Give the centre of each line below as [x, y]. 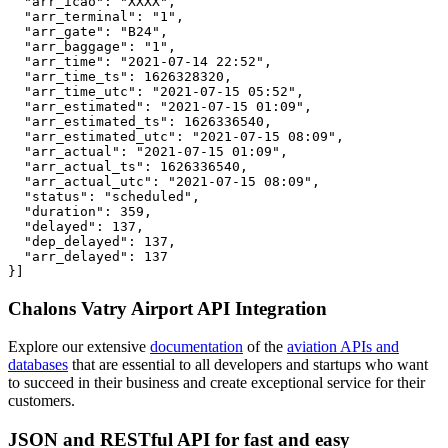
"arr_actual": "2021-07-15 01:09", [148, 151]
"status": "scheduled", [104, 196]
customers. [41, 401]
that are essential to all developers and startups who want [248, 365]
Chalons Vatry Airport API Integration [167, 308]
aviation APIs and [343, 347]
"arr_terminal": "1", [96, 16]
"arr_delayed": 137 [88, 256]
